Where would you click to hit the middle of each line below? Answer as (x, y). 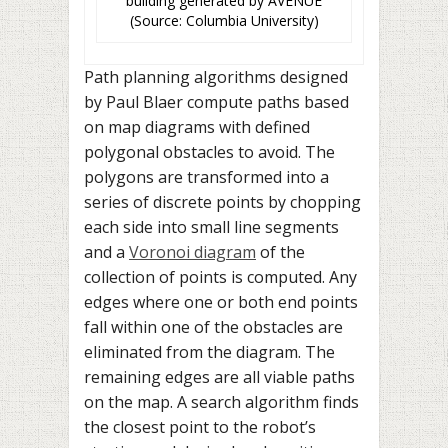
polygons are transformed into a (206, 177)
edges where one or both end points (221, 302)
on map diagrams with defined (197, 127)
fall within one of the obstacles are (213, 327)
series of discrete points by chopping (222, 202)
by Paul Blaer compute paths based (216, 102)
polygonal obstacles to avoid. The (209, 152)
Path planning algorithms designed (216, 77)
